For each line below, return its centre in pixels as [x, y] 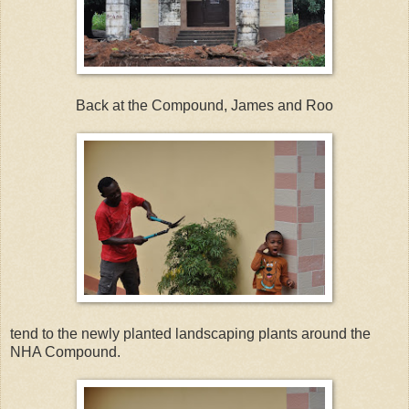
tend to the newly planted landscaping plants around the [190, 334]
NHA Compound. [65, 352]
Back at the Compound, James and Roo [204, 106]
